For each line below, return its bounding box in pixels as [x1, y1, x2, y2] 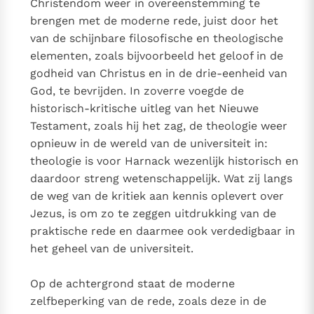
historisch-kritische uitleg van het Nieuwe [30, 102, 259, 116]
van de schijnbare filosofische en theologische [30, 32, 284, 46]
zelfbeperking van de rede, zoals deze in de [30, 294, 267, 308]
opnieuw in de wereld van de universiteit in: [30, 137, 268, 151]
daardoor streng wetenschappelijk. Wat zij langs [30, 172, 293, 186]
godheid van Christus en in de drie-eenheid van [30, 67, 288, 81]
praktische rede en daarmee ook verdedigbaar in [30, 224, 296, 238]
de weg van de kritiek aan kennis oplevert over [30, 189, 285, 203]
